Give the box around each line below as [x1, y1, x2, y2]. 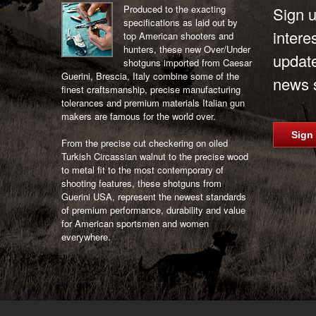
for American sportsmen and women [61, 217, 209, 231]
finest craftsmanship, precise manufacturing [61, 82, 241, 96]
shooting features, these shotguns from [61, 176, 221, 190]
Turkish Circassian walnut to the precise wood [61, 150, 248, 164]
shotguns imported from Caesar [123, 55, 252, 69]
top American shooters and [123, 28, 233, 42]
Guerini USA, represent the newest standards [61, 190, 246, 204]
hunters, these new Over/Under [123, 42, 250, 56]
